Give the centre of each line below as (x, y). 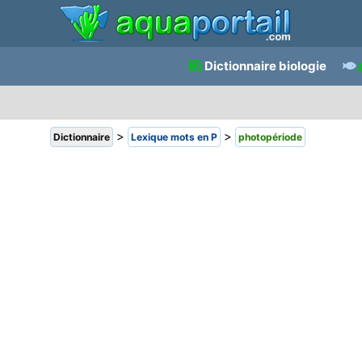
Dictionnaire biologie (265, 66)
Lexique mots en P (174, 137)
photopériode (270, 137)
